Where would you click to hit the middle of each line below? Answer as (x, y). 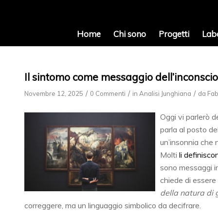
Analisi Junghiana (165, 93)
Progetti (174, 34)
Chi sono (129, 34)
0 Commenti (108, 93)
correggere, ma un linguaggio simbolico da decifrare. (113, 205)
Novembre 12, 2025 (54, 93)
